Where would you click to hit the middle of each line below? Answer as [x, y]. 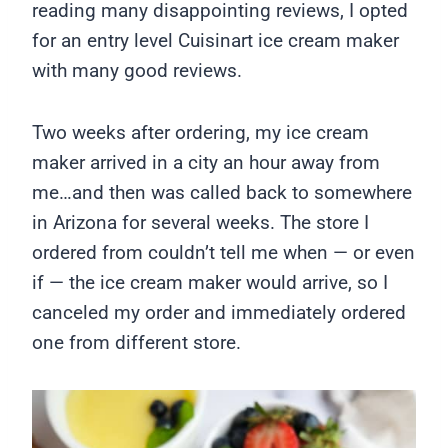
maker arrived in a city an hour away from [206, 163]
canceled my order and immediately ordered [219, 313]
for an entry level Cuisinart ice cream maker [215, 41]
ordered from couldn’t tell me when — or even [223, 253]
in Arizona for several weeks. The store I [200, 223]
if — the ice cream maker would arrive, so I [210, 283]
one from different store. [136, 343]
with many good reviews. [137, 71]
